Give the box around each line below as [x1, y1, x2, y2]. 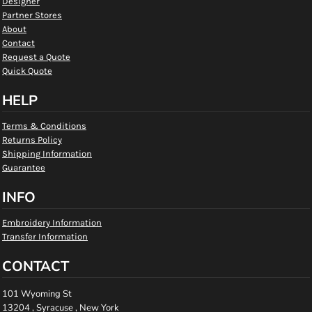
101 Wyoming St [2, 288, 72, 300]
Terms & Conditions [2, 120, 86, 131]
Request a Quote [2, 52, 70, 62]
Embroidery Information [2, 217, 102, 228]
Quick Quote [2, 65, 52, 76]
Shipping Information [2, 148, 92, 159]
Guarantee [2, 162, 45, 173]
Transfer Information [2, 231, 88, 242]
